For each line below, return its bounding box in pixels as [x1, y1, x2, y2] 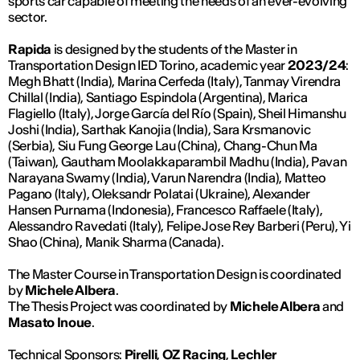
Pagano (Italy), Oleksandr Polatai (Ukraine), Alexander [8, 186, 310, 202]
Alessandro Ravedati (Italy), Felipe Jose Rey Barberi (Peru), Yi [8, 218, 351, 235]
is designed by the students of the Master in [51, 41, 297, 58]
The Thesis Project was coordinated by [8, 298, 230, 315]
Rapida [8, 41, 52, 58]
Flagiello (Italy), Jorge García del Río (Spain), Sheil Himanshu [8, 105, 346, 122]
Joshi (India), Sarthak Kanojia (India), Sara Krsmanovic [8, 121, 311, 138]
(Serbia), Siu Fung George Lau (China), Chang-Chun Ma [8, 137, 317, 154]
